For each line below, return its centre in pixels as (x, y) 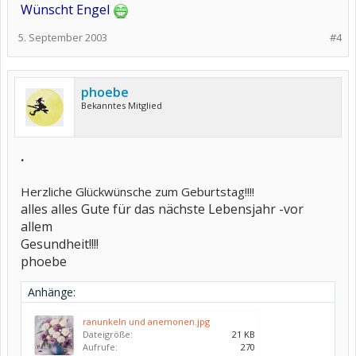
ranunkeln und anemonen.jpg (146, 321)
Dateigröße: (108, 334)
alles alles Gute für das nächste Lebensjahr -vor (162, 209)
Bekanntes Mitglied (122, 105)
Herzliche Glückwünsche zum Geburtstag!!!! (137, 192)
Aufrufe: (100, 347)
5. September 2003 (63, 37)
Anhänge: (52, 292)
